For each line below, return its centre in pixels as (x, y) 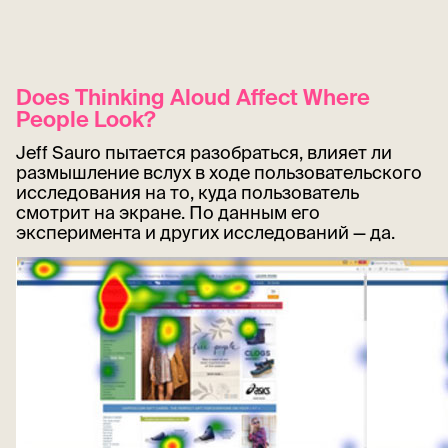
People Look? (86, 118)
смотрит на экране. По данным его (168, 212)
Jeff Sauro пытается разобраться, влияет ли (204, 152)
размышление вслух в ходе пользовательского (219, 172)
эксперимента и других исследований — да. (205, 232)
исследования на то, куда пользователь (187, 192)
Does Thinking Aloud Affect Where (193, 96)
